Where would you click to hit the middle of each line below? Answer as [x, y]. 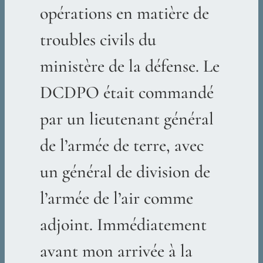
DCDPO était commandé [127, 93]
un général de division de [125, 172]
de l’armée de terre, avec [122, 146]
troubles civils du [98, 40]
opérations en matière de [124, 14]
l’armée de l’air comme [116, 198]
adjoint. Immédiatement [123, 225]
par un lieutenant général [127, 119]
